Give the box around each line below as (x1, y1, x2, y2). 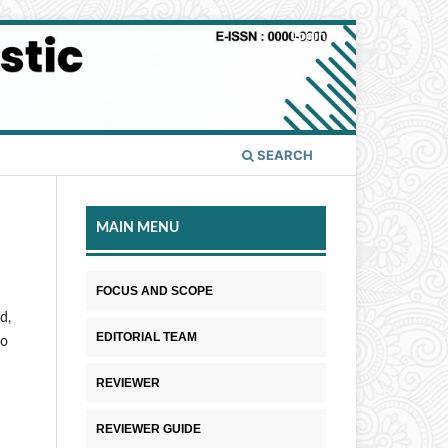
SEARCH (254, 147, 313, 164)
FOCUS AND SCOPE (96, 284, 213, 299)
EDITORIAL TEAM (96, 330, 197, 345)
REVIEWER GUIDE (96, 422, 201, 437)
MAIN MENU (96, 221, 179, 236)
